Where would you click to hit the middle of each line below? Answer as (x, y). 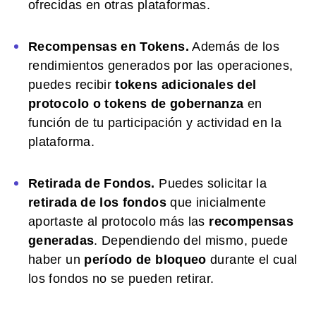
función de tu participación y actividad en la (155, 122)
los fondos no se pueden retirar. (121, 278)
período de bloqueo (145, 259)
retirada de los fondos (97, 202)
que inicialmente (216, 202)
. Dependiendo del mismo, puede (191, 240)
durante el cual (252, 259)
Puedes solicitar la (211, 183)
